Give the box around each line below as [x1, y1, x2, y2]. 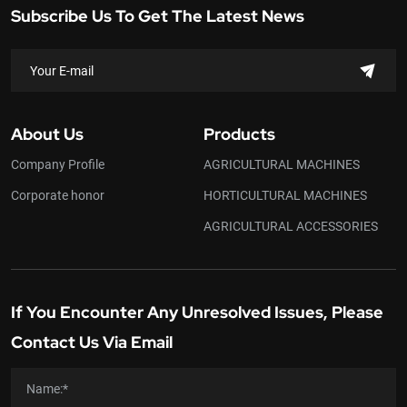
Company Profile [11, 155, 104, 174]
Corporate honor [11, 186, 104, 204]
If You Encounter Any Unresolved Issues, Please [11, 302, 383, 323]
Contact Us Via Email [11, 332, 173, 353]
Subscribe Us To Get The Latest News [11, 5, 304, 27]
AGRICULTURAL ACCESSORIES [203, 217, 378, 235]
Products [203, 124, 275, 145]
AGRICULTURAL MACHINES [203, 155, 360, 174]
